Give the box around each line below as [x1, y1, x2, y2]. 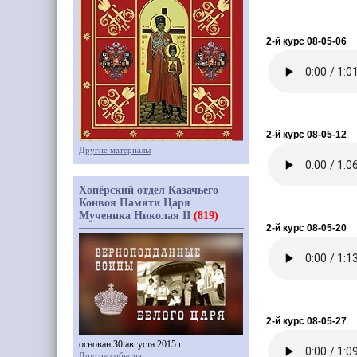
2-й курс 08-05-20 [266, 222, 347, 233]
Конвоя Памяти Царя [79, 197, 190, 209]
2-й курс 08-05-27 [266, 316, 347, 327]
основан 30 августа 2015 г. [79, 339, 184, 350]
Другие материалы [79, 145, 151, 155]
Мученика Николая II [79, 210, 194, 222]
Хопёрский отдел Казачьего [79, 184, 218, 196]
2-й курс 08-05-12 [266, 129, 347, 140]
